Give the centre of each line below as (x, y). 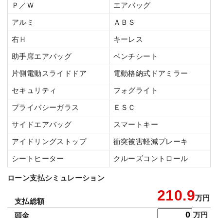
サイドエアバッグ (42, 124)
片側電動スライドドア (49, 73)
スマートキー (136, 124)
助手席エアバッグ (42, 56)
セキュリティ (34, 90)
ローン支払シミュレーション (56, 178)
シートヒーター (38, 158)
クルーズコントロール (151, 158)
